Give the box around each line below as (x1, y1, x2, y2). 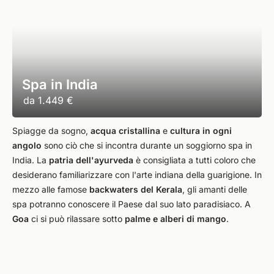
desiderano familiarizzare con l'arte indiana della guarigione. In (12, 169, 262, 180)
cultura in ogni (170, 125, 232, 136)
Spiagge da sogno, (12, 125, 91, 136)
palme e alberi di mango (125, 213, 226, 224)
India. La (12, 155, 49, 165)
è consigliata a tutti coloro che (133, 155, 256, 165)
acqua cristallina (91, 125, 163, 136)
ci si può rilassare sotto (29, 213, 125, 224)
